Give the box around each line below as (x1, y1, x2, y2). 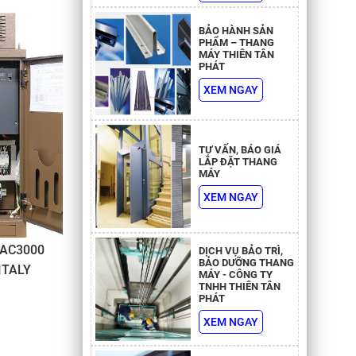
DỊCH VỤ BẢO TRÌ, (198, 244, 283, 257)
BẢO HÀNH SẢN (198, 25, 273, 37)
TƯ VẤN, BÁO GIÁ (198, 143, 281, 156)
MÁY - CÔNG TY (198, 268, 273, 281)
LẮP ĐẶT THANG (198, 155, 277, 168)
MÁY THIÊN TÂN (198, 48, 274, 61)
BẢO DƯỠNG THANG (198, 256, 294, 269)
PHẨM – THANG (198, 37, 274, 49)
